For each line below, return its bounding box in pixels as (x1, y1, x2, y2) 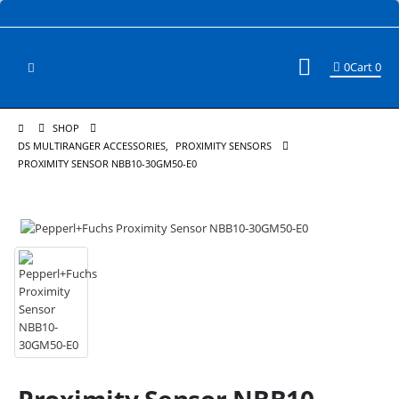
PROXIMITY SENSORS (175, 139, 272, 152)
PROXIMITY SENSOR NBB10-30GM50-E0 (18, 157, 197, 170)
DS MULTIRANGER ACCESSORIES (18, 139, 166, 152)
